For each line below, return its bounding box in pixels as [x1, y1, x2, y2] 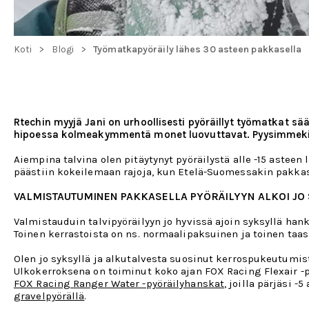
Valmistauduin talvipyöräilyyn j [14, 215, 168, 228]
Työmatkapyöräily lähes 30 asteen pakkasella [93, 43, 302, 56]
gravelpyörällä [14, 290, 85, 303]
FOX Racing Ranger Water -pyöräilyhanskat [14, 277, 225, 290]
